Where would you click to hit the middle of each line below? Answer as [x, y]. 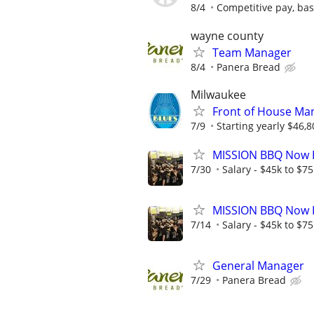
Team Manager [252, 52]
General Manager [258, 266]
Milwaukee [218, 94]
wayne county [227, 35]
